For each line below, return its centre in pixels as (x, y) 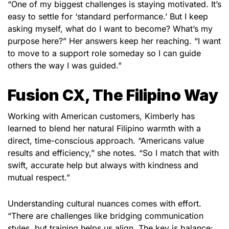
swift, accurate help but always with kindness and (103, 165)
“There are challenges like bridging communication (106, 216)
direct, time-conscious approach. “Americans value (106, 141)
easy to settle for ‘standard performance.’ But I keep (108, 16)
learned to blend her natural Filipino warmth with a (104, 129)
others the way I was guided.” (65, 65)
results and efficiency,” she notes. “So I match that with (113, 153)
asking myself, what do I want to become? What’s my (110, 28)
